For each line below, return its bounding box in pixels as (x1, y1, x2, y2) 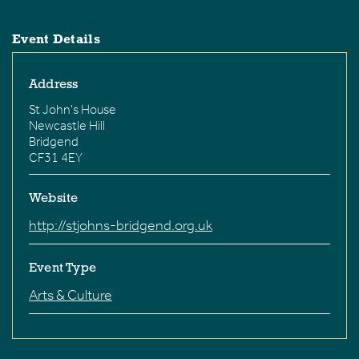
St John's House (29, 102, 116, 118)
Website (29, 192, 79, 206)
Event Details (12, 34, 100, 47)
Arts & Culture (29, 286, 112, 305)
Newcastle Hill (29, 118, 105, 134)
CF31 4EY (29, 150, 83, 166)
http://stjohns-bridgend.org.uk (29, 216, 212, 235)
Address (29, 79, 79, 92)
